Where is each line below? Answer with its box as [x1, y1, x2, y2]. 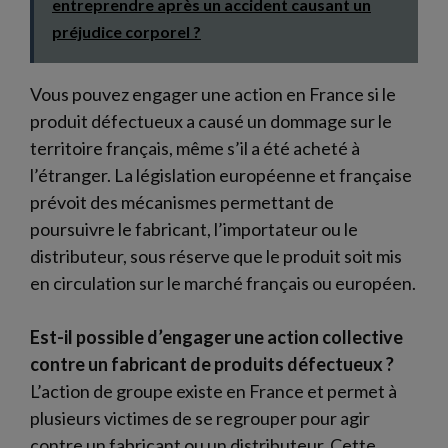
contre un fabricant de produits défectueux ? [30, 352, 394, 375]
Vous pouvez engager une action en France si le [30, 82, 396, 105]
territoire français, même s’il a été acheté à [30, 136, 360, 159]
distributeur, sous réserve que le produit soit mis [30, 244, 402, 267]
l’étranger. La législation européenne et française [30, 163, 412, 186]
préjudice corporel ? [52, 21, 201, 41]
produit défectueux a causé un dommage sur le [30, 109, 392, 132]
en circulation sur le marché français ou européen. [30, 271, 416, 294]
